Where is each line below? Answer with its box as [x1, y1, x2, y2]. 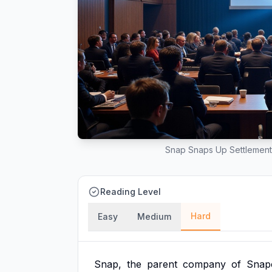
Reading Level [100, 186, 161, 197]
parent [147, 258, 177, 270]
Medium [137, 211, 171, 222]
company [183, 258, 226, 270]
